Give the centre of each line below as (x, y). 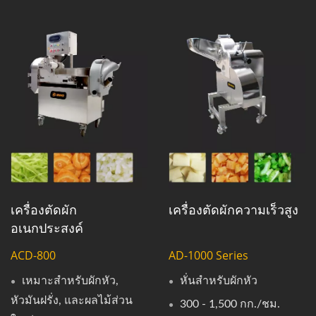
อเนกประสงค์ (47, 228)
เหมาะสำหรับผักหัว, (70, 281)
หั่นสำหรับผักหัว (219, 281)
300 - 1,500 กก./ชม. (230, 304)
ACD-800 (33, 256)
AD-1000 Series (208, 256)
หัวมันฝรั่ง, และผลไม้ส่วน (72, 301)
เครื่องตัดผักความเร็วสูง (233, 210)
